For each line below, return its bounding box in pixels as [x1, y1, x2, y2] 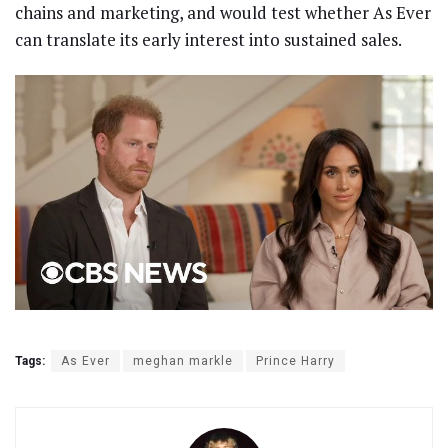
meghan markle [133, 354, 233, 369]
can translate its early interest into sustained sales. [15, 27, 402, 51]
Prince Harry [256, 354, 335, 369]
